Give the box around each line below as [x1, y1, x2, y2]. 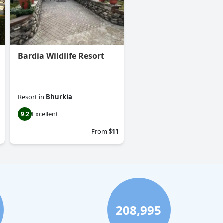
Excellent [32, 110, 58, 119]
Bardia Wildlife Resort [18, 50, 104, 62]
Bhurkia [46, 92, 72, 102]
